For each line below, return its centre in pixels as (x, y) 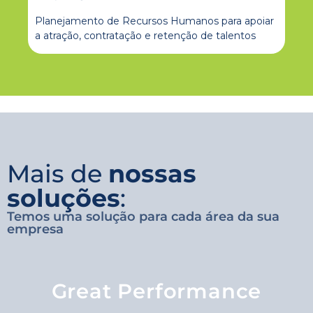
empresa (35, 229)
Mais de (58, 173)
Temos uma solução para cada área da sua (143, 216)
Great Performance (156, 291)
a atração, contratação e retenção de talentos (145, 36)
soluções (64, 198)
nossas (152, 173)
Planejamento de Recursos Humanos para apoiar (154, 21)
